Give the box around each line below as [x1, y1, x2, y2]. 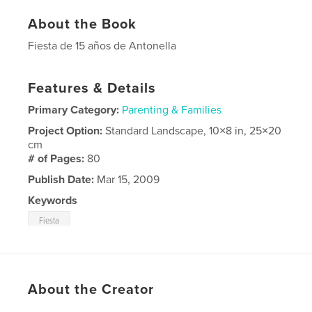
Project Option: [28, 123, 106, 138]
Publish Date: [28, 172, 95, 187]
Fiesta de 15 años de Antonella [28, 38, 177, 53]
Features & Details [28, 79, 157, 97]
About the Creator [28, 281, 155, 298]
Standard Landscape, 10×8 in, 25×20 [105, 123, 282, 138]
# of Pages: [28, 151, 88, 166]
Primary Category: [28, 102, 120, 117]
